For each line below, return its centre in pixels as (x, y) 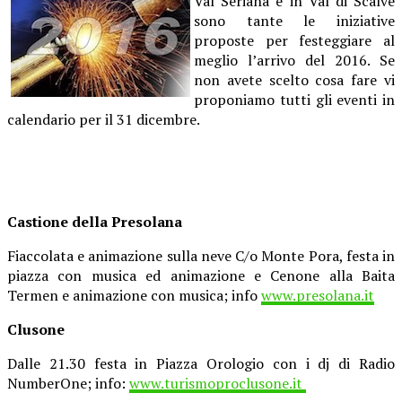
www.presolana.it (318, 295)
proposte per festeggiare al (294, 40)
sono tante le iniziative (294, 20)
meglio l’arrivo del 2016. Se (294, 60)
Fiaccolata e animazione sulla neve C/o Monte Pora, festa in (201, 255)
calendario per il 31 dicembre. (104, 119)
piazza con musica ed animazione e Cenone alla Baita (201, 275)
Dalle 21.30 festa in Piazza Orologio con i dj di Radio (201, 363)
